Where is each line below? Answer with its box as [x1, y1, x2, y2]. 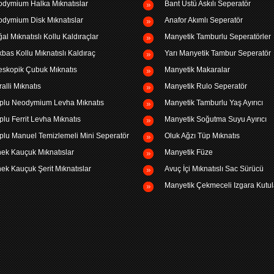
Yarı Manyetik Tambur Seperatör [165, 49, 271, 57]
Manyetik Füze [165, 148, 213, 157]
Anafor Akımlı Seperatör [165, 16, 243, 24]
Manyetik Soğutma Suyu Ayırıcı [165, 115, 267, 124]
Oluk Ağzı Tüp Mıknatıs [165, 131, 240, 140]
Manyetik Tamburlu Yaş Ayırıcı [165, 98, 263, 107]
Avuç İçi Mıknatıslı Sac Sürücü [165, 165, 264, 173]
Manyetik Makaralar [165, 65, 230, 74]
